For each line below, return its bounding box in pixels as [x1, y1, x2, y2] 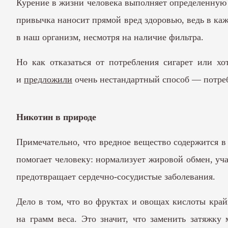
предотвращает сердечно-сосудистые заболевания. [16, 171, 215, 182]
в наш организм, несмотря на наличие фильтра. [16, 32, 204, 42]
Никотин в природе [16, 111, 96, 122]
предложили [24, 74, 72, 84]
